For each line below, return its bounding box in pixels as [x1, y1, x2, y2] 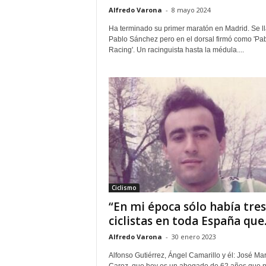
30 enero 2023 [171, 232, 216, 241]
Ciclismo [111, 183, 137, 192]
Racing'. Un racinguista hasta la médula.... [108, 46, 244, 54]
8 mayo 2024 [171, 5, 211, 14]
